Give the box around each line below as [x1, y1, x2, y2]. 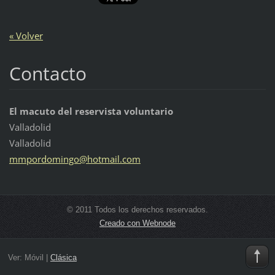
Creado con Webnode [99, 219, 176, 228]
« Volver [9, 29, 43, 42]
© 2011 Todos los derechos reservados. [67, 205, 208, 215]
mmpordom [9, 153, 61, 166]
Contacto [9, 61, 87, 87]
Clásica [50, 252, 77, 262]
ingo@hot [60, 153, 101, 166]
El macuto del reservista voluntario [9, 105, 173, 118]
